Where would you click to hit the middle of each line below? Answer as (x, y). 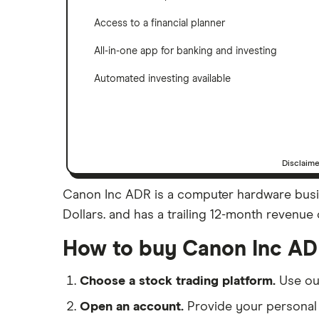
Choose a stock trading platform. (178, 281)
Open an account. (132, 307)
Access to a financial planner (159, 23)
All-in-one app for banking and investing (185, 51)
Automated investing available (162, 79)
